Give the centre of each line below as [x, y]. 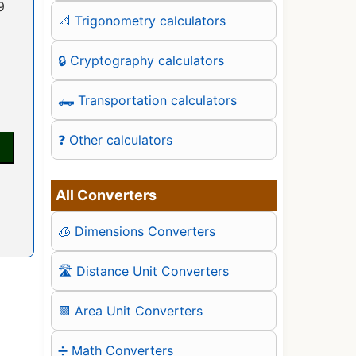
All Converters [106, 195]
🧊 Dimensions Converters [137, 231]
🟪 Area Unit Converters [130, 310]
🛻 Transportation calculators [147, 100]
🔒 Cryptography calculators [141, 60]
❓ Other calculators [115, 139]
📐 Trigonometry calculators [142, 20]
